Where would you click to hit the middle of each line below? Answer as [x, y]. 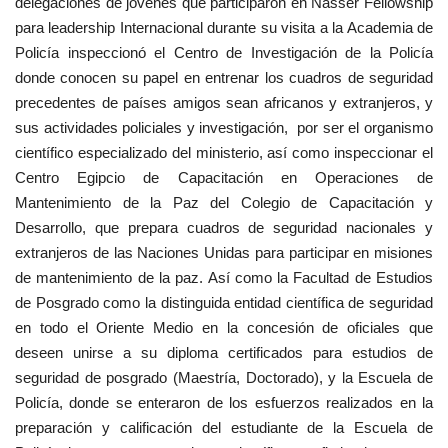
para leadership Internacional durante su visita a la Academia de [224, 27]
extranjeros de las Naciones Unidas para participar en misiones [224, 252]
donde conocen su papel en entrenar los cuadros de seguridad [224, 77]
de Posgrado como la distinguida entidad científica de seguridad [224, 302]
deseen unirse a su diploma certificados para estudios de [224, 352]
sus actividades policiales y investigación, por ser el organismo [224, 127]
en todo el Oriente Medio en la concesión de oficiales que [224, 327]
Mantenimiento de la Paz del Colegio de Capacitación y [224, 202]
